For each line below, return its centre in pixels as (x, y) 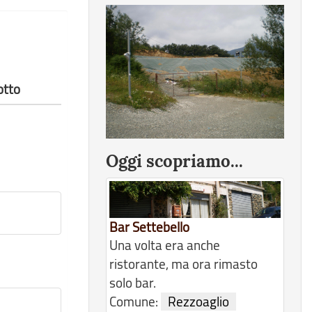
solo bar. (133, 283)
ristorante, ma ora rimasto (184, 264)
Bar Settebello (149, 227)
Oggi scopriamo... (174, 161)
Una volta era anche (165, 245)
